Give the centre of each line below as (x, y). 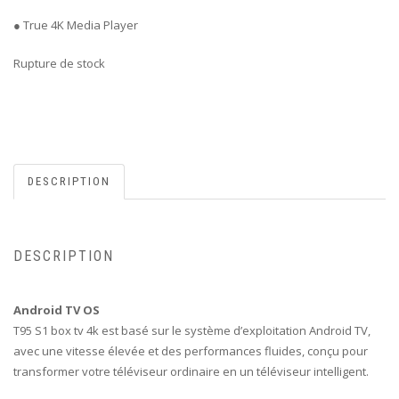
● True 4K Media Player (76, 25)
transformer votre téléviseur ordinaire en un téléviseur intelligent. (191, 371)
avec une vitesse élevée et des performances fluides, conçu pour (191, 350)
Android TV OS (57, 309)
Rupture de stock (59, 64)
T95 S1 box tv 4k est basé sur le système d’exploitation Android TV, (192, 330)
